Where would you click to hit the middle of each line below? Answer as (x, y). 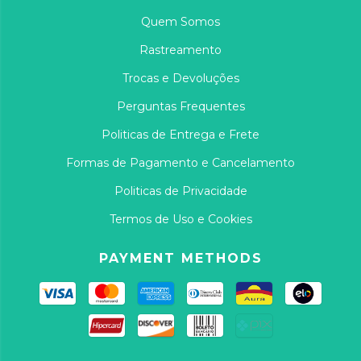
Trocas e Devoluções (180, 78)
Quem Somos (180, 21)
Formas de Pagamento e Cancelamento (180, 162)
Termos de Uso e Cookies (180, 219)
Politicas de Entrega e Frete (180, 134)
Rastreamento (180, 50)
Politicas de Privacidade (180, 191)
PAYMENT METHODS (180, 258)
